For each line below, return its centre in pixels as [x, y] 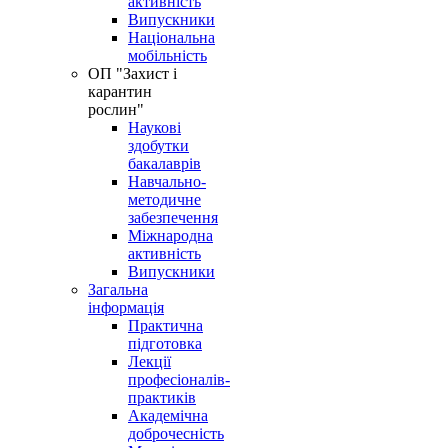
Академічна [168, 415]
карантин [120, 91]
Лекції [149, 361]
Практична [165, 325]
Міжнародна [170, 235]
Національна [171, 37]
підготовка [165, 343]
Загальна [118, 289]
